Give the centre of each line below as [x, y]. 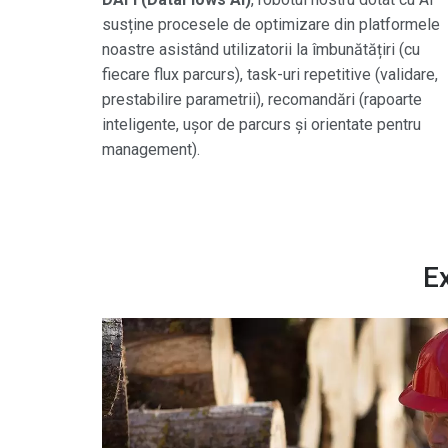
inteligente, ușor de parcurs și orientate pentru [261, 125]
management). [151, 150]
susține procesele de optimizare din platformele [271, 25]
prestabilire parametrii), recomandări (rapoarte [262, 100]
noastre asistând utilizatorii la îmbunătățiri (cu [261, 50]
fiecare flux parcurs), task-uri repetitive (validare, [270, 75]
